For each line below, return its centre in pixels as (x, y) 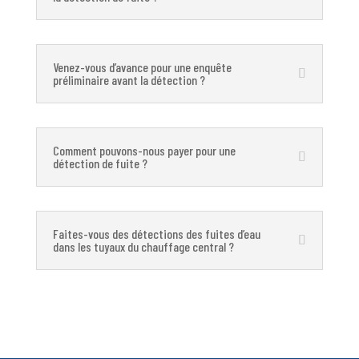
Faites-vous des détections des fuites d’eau (156, 234)
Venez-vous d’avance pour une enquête (142, 67)
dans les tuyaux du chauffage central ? (143, 246)
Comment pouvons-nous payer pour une (144, 150)
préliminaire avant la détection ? (129, 80)
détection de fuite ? (100, 163)
